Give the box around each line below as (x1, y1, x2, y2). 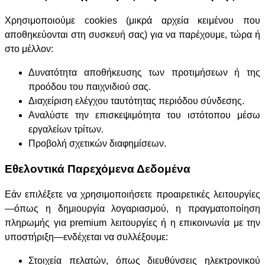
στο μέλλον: (5, 44, 53, 54)
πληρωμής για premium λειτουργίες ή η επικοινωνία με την (5, 217, 260, 228)
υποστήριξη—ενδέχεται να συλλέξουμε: (5, 231, 168, 242)
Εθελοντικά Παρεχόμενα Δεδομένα (5, 162, 190, 175)
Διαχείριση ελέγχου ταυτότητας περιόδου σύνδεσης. (28, 96, 244, 106)
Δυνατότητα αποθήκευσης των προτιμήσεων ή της (28, 67, 260, 78)
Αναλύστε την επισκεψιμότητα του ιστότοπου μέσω (28, 110, 260, 121)
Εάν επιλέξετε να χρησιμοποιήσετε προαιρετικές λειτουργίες (5, 189, 260, 199)
